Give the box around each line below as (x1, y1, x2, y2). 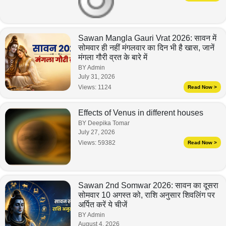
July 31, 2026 (78, 73, 115, 81)
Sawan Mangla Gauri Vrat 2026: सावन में (78, 34, 216, 43)
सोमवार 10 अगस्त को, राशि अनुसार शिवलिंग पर (78, 191, 215, 200)
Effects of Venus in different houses (78, 108, 203, 118)
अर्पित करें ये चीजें (78, 200, 127, 209)
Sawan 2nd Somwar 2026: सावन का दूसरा (78, 181, 218, 190)
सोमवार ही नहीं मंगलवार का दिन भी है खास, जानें (78, 43, 214, 52)
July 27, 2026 (78, 129, 115, 136)
